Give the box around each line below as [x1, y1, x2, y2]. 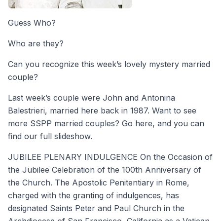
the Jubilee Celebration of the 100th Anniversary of [8, 164, 201, 175]
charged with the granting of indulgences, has [8, 190, 179, 200]
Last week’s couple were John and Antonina [8, 92, 175, 103]
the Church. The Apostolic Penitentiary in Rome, [8, 177, 189, 187]
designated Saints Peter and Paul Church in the [8, 203, 184, 213]
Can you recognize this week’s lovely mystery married [8, 59, 210, 69]
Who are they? [8, 38, 64, 48]
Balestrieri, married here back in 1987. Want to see [8, 105, 196, 115]
